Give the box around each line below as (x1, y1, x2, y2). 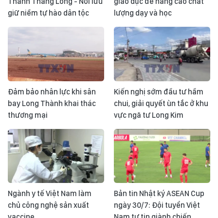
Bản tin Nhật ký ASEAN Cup (114, 189, 204, 199)
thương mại (8, 110, 48, 120)
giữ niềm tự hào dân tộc (8, 8, 89, 18)
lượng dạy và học (114, 8, 172, 18)
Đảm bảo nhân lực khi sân (8, 87, 96, 96)
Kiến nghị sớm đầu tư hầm (114, 87, 203, 96)
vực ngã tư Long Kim (114, 110, 183, 120)
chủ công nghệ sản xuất (8, 200, 89, 210)
